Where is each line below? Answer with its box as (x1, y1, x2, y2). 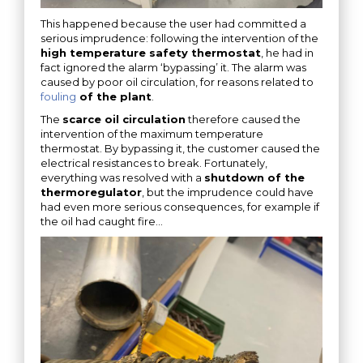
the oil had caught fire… (41, 214, 163, 228)
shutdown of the (204, 170, 305, 184)
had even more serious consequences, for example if (41, 199, 319, 213)
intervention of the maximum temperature (41, 126, 263, 140)
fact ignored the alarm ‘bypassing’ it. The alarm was (41, 60, 306, 74)
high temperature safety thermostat (41, 45, 261, 59)
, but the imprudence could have (142, 185, 314, 199)
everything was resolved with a (41, 170, 204, 184)
